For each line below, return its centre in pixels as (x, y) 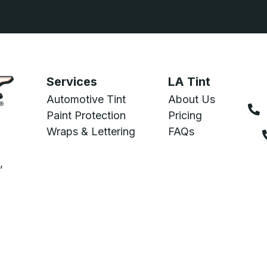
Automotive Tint (86, 99)
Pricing (185, 115)
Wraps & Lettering (91, 131)
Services (72, 81)
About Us (192, 99)
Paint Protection (86, 115)
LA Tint (190, 81)
